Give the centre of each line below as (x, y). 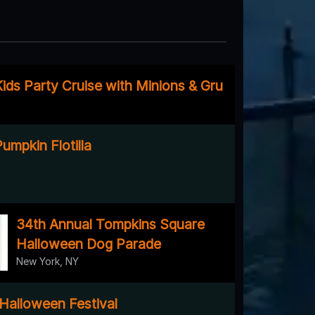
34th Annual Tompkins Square (110, 224)
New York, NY (47, 261)
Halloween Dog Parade (89, 244)
